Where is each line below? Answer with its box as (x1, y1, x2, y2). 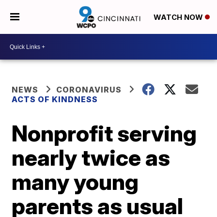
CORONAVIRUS (56, 85, 122, 94)
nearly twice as (12, 144, 170, 171)
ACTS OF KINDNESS (12, 94, 98, 104)
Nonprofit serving (12, 120, 197, 147)
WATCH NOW (153, 13, 205, 22)
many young (12, 168, 139, 195)
